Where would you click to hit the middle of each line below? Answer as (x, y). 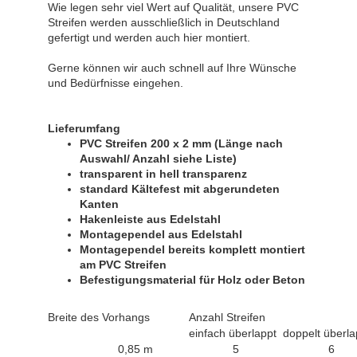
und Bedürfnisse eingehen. (116, 82)
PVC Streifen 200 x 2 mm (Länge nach (181, 143)
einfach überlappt (233, 333)
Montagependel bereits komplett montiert (192, 249)
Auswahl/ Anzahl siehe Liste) (160, 158)
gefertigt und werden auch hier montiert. (149, 37)
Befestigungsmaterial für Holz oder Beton (192, 279)
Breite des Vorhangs (99, 317)
